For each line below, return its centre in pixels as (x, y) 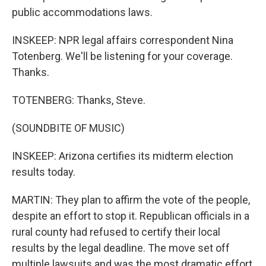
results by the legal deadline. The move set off (121, 248)
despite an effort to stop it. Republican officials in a (131, 216)
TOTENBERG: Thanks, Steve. (79, 100)
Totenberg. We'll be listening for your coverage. (122, 56)
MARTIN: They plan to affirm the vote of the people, (131, 200)
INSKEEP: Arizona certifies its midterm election (123, 156)
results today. (44, 172)
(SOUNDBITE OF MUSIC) (68, 128)
